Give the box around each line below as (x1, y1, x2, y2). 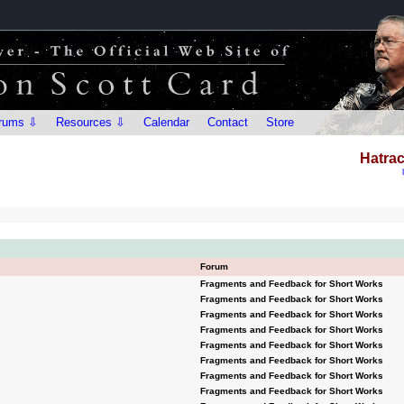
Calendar (143, 115, 189, 129)
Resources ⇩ (56, 115, 125, 129)
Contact (207, 115, 248, 129)
